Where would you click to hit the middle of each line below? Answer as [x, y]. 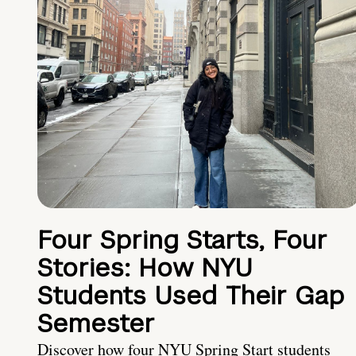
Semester [96, 323]
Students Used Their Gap [191, 296]
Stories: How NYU [145, 268]
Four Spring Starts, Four [182, 240]
